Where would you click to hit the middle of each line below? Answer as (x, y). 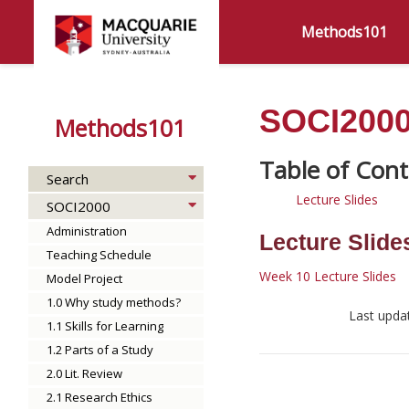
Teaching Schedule (99, 255)
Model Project (84, 278)
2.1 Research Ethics (100, 397)
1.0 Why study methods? (114, 302)
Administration (87, 231)
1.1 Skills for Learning (105, 326)
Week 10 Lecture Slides (328, 276)
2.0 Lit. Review (84, 373)
